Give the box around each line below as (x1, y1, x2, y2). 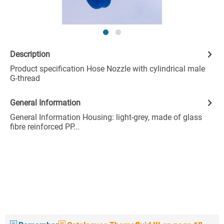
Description (10, 49, 50, 59)
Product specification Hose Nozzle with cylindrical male (10, 64, 205, 73)
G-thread (10, 73, 40, 83)
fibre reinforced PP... (10, 122, 79, 131)
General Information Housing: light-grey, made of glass (10, 112, 202, 122)
